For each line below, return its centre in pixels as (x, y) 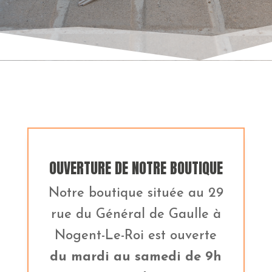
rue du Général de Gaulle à (136, 214)
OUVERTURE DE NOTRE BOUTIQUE (136, 168)
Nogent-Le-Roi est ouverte (136, 236)
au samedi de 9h (168, 257)
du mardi (80, 257)
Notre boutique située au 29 (136, 193)
